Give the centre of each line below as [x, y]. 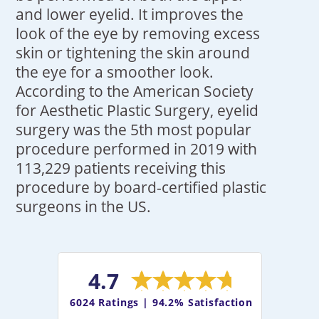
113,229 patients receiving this [121, 168]
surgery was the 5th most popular [134, 130]
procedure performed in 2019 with [137, 149]
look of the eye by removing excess [138, 33]
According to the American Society [135, 91]
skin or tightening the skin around [133, 53]
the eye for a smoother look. [115, 72]
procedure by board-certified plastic [141, 187]
